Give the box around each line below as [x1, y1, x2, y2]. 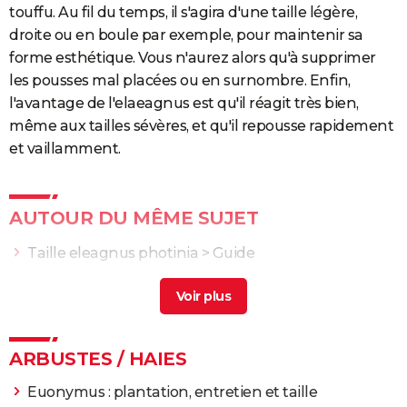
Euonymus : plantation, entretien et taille [27, 383, 317, 402]
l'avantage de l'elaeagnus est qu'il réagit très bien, [9, 94, 359, 113]
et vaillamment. [9, 140, 121, 158]
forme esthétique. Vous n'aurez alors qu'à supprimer [9, 49, 376, 67]
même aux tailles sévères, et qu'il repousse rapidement [9, 117, 393, 135]
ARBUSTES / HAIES [9, 348, 186, 371]
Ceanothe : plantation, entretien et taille [27, 272, 311, 290]
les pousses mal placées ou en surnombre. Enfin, [9, 72, 351, 90]
